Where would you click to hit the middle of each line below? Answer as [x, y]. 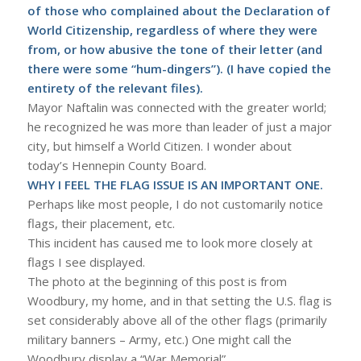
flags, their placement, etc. [101, 224]
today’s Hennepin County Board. [116, 166]
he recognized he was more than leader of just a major [179, 127]
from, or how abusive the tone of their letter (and [174, 50]
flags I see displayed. [86, 262]
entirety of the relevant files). [115, 88]
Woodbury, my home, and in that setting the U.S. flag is [179, 301]
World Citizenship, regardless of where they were [172, 30]
